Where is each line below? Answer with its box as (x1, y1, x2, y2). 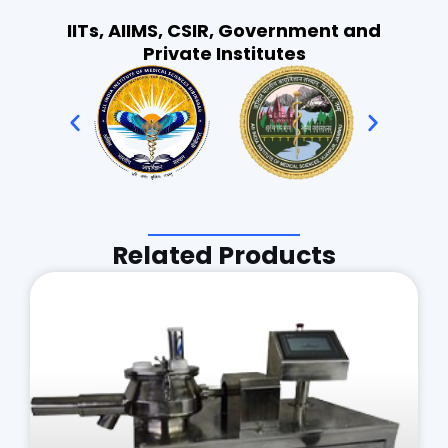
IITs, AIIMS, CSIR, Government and (67, 17, 381, 43)
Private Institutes (142, 40, 306, 66)
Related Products (112, 240, 336, 276)
